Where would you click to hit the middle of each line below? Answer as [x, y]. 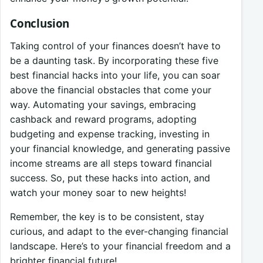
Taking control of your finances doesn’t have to [115, 45]
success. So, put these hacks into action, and [110, 178]
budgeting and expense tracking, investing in [110, 134]
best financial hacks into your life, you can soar [115, 75]
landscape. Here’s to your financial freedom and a [120, 246]
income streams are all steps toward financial [111, 163]
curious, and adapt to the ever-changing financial [119, 231]
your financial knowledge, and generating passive [120, 148]
